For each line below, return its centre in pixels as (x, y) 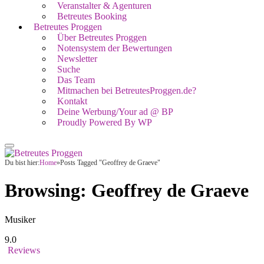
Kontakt (72, 101)
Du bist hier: (22, 163)
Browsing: (48, 191)
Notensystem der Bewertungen (115, 48)
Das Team (76, 80)
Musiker (20, 219)
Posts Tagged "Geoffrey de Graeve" (110, 163)
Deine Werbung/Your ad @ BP (115, 112)
